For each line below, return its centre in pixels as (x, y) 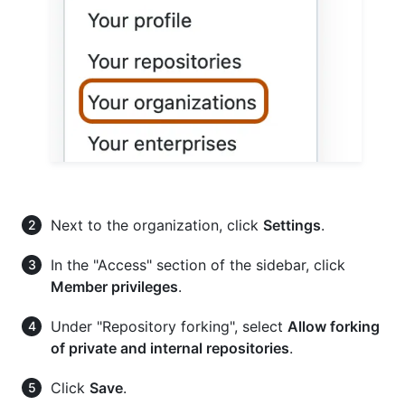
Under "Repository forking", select (169, 326)
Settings (292, 225)
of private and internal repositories (170, 348)
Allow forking (334, 326)
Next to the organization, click (157, 225)
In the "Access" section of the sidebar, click (198, 264)
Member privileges (114, 286)
